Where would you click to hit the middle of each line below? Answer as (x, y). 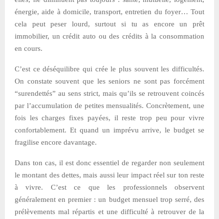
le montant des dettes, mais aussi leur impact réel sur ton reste (109, 175)
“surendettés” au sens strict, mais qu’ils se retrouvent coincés (109, 93)
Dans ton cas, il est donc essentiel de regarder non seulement (109, 163)
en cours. (29, 48)
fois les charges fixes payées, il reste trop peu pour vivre (109, 118)
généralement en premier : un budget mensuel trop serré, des (109, 199)
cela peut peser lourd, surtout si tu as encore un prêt (109, 24)
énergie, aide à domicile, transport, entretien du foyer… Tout (109, 11)
